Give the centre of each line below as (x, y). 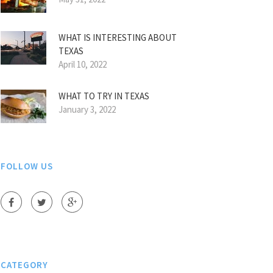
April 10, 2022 (83, 64)
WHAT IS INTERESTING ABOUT (118, 37)
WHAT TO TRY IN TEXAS (104, 96)
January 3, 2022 (87, 109)
